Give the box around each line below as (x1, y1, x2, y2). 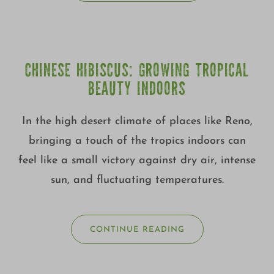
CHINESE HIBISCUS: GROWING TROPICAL (25, 62, 249, 81)
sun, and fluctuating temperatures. (50, 174, 224, 186)
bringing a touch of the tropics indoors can (28, 135, 246, 147)
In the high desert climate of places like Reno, (21, 115, 253, 127)
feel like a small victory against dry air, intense (18, 154, 256, 166)
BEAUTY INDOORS (88, 81, 186, 100)
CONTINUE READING (89, 225, 185, 234)
